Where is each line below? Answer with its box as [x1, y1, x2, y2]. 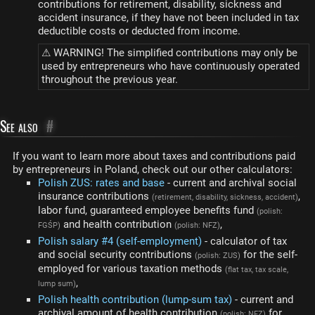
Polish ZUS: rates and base [38, 176, 165, 189]
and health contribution [60, 218, 174, 231]
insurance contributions [38, 190, 152, 202]
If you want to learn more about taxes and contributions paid [13, 150, 295, 162]
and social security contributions [38, 248, 195, 261]
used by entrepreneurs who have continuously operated [41, 60, 300, 73]
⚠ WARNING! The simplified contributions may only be [41, 46, 297, 60]
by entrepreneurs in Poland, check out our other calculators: [13, 163, 292, 176]
